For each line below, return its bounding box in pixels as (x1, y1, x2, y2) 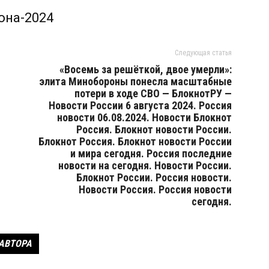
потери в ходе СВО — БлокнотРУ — (74, 87, 232, 100)
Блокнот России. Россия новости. (76, 171, 232, 184)
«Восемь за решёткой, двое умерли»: (59, 63, 232, 76)
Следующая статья (175, 49, 232, 57)
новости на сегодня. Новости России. (58, 159, 232, 172)
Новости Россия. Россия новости (79, 183, 232, 196)
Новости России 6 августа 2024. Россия (49, 99, 232, 112)
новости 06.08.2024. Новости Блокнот (57, 111, 232, 124)
